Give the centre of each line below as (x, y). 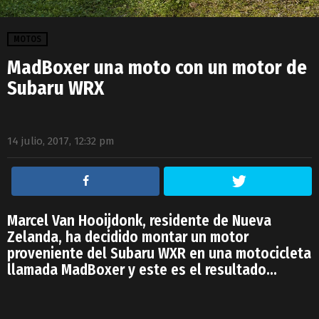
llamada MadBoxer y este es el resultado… (142, 270)
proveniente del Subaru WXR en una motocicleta (159, 253)
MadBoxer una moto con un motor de (157, 67)
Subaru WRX (56, 88)
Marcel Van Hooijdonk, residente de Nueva (139, 220)
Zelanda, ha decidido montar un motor (128, 237)
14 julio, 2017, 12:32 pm (61, 141)
